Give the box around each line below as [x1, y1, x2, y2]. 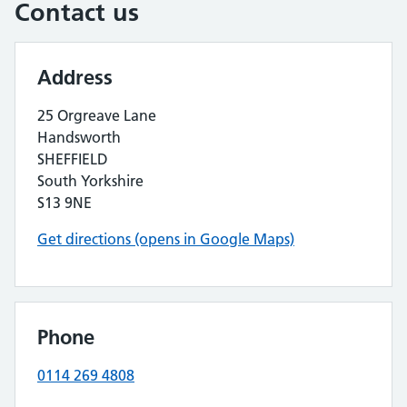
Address [37, 65, 113, 90]
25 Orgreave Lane [37, 106, 156, 124]
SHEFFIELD [37, 150, 108, 168]
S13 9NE [37, 194, 92, 212]
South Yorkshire [37, 172, 144, 190]
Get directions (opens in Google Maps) [37, 230, 294, 248]
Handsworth [37, 128, 121, 146]
